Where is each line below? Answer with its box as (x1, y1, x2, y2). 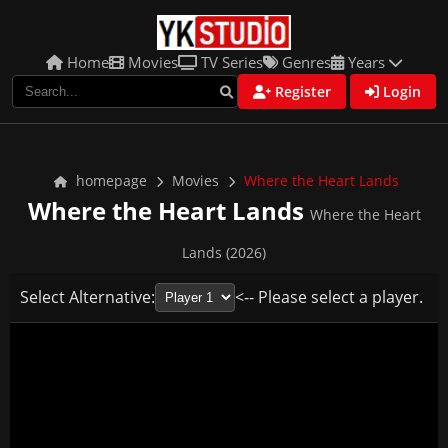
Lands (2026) (182, 243, 266, 262)
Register (271, 82, 331, 101)
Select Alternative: (20, 286, 155, 308)
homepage (72, 171, 147, 190)
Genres (278, 52, 331, 72)
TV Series (197, 52, 263, 72)
